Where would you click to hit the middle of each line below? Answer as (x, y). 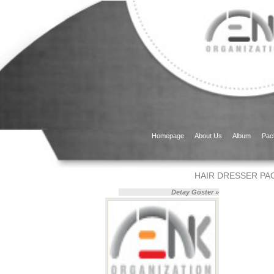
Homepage (168, 136)
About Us (208, 136)
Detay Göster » (195, 192)
